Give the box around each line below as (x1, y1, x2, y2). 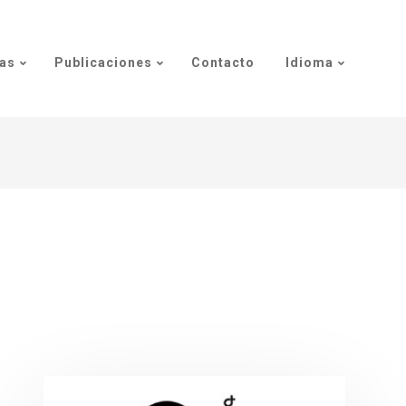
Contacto (191, 55, 255, 71)
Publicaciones (54, 55, 152, 71)
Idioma (282, 55, 333, 71)
